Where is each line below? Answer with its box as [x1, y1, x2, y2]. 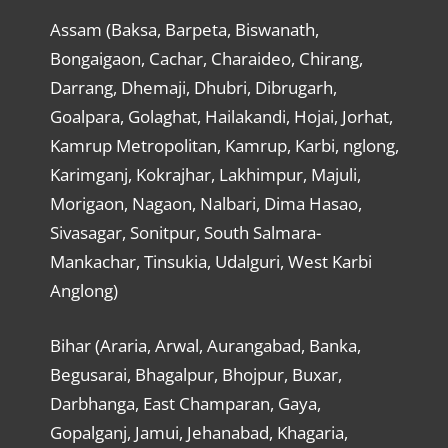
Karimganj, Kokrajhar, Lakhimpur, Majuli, [49, 163, 361, 187]
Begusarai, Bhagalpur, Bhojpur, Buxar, [49, 362, 342, 386]
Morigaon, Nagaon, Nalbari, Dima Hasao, [49, 192, 362, 216]
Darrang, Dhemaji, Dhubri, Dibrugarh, [49, 76, 337, 100]
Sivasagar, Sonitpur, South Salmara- [49, 221, 321, 245]
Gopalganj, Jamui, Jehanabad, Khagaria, [49, 420, 348, 444]
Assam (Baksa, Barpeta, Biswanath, [49, 18, 319, 42]
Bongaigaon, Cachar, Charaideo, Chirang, [49, 47, 363, 71]
